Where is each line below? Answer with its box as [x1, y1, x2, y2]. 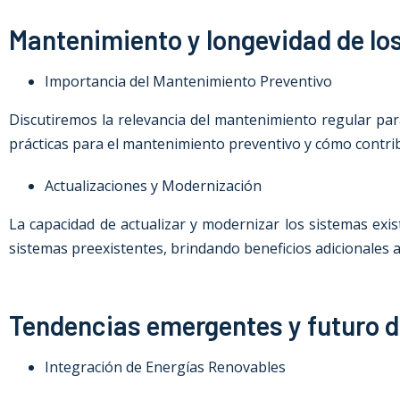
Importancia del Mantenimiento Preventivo [45, 71, 332, 91]
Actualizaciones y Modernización [45, 176, 262, 196]
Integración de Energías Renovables [45, 357, 286, 377]
